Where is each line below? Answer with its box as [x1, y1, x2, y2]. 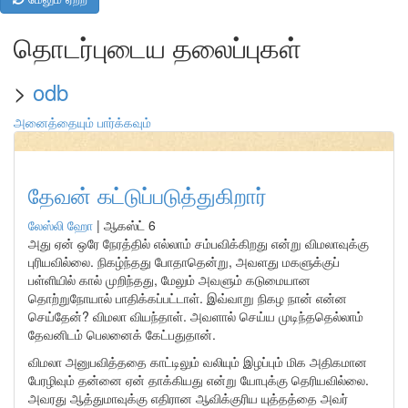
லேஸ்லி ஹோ [28, 216, 93, 234]
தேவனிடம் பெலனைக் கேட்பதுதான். [28, 325, 216, 343]
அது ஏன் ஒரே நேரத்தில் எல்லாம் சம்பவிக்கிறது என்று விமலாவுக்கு [28, 234, 369, 252]
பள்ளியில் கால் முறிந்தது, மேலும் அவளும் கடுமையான [28, 270, 311, 289]
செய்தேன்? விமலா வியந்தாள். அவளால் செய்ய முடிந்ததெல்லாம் [28, 307, 363, 325]
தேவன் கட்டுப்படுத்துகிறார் [28, 178, 267, 210]
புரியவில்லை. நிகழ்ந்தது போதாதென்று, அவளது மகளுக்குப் [28, 252, 340, 270]
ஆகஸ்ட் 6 [104, 216, 156, 234]
